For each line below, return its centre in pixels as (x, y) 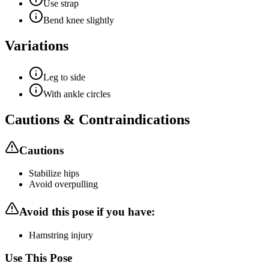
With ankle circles (77, 94)
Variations (37, 45)
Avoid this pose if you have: (87, 212)
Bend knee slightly (79, 20)
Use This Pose (38, 258)
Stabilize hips (54, 174)
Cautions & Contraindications (97, 119)
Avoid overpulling (63, 184)
